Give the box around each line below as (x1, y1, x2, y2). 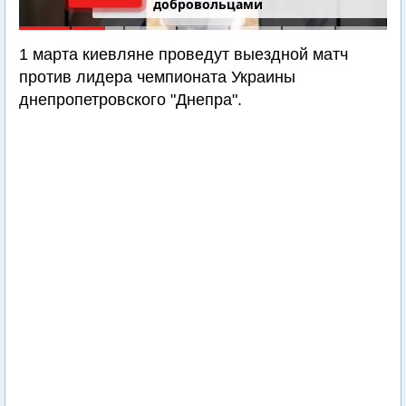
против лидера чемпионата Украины (19, 68, 295, 86)
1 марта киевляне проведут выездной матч (19, 45, 348, 63)
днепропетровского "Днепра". (19, 91, 242, 109)
